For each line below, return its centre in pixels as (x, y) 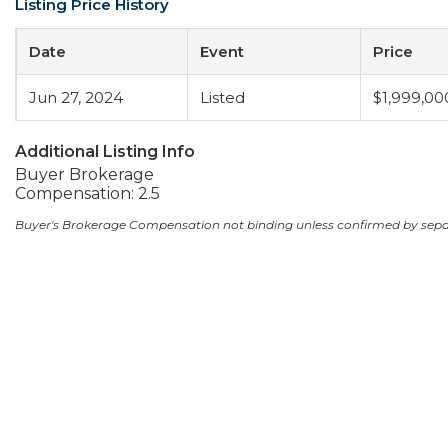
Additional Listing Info (105, 151)
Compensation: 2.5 (87, 193)
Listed (222, 97)
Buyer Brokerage (84, 174)
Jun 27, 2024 (76, 97)
